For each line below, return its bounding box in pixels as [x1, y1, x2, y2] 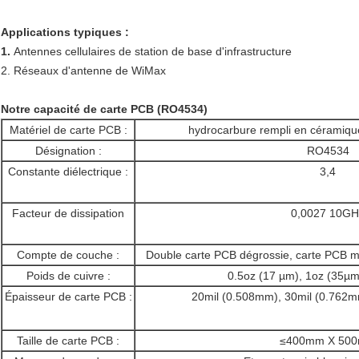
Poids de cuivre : [26, 269, 111, 283]
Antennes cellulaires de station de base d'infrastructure [14, 45, 292, 58]
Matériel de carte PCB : [9, 123, 127, 137]
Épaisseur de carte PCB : [4, 290, 132, 304]
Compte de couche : [17, 248, 119, 262]
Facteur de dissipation [12, 207, 124, 220]
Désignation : [34, 144, 102, 158]
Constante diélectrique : [8, 165, 128, 179]
